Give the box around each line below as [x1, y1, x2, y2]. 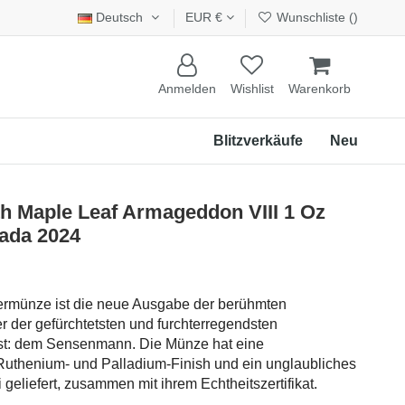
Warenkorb [288, 81, 351, 97]
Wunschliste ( [273, 10, 354, 24]
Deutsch [92, 10, 147, 24]
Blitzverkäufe [213, 132, 303, 148]
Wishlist [231, 81, 274, 97]
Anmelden [158, 81, 216, 97]
